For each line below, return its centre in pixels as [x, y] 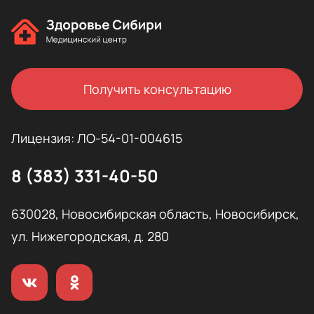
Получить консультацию [157, 89]
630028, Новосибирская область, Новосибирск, [155, 214]
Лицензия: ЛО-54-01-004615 [97, 138]
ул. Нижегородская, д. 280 [90, 237]
